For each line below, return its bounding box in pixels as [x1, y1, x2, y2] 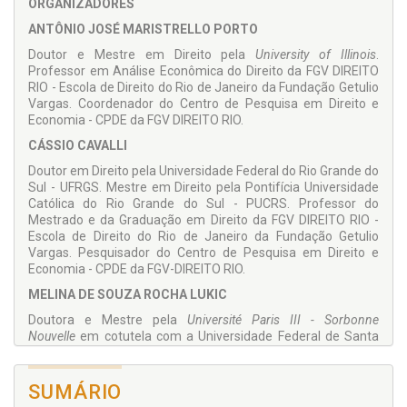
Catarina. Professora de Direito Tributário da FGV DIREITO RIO [28, 345, 379, 361]
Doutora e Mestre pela [28, 313, 177, 328]
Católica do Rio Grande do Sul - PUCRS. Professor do [28, 196, 379, 212]
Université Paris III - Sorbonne [177, 313, 379, 328]
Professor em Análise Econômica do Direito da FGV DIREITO [28, 64, 379, 79]
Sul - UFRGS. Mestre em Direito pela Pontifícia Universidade [28, 180, 379, 195]
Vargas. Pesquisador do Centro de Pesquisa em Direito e [28, 245, 379, 261]
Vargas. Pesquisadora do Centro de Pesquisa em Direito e [28, 378, 379, 393]
